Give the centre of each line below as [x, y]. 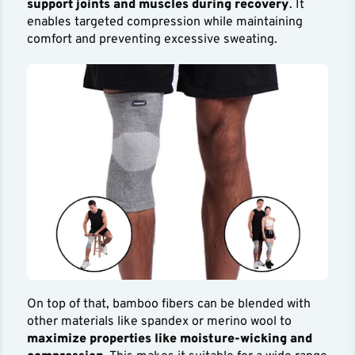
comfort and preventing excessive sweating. [153, 39]
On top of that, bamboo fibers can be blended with [169, 305]
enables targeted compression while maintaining [165, 22]
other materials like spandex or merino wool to [160, 322]
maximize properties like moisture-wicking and [170, 340]
